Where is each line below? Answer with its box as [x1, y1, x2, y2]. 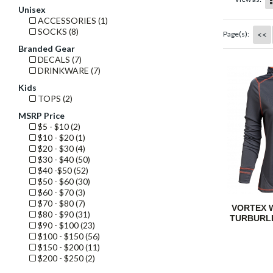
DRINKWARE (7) [35, 65, 101, 76]
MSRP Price [18, 110, 65, 121]
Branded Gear [18, 43, 75, 54]
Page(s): [222, 29, 249, 38]
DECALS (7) [35, 54, 82, 65]
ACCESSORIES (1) [35, 15, 108, 26]
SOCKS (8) [35, 26, 79, 37]
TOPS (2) [35, 93, 73, 104]
